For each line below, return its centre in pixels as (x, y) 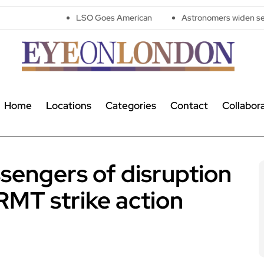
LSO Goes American (59, 18)
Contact (189, 106)
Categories (131, 106)
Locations (68, 106)
